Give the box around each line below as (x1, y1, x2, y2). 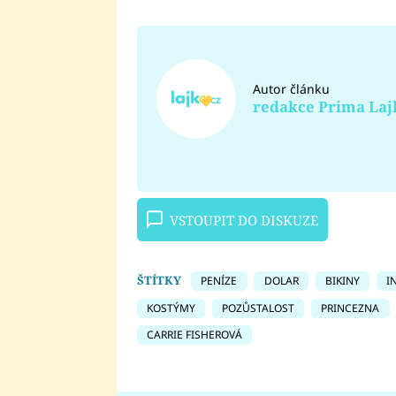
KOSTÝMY (146, 300, 195, 316)
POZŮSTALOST (222, 300, 294, 316)
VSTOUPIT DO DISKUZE (169, 210, 318, 229)
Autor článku (252, 80, 330, 98)
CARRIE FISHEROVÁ (146, 327, 242, 343)
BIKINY (324, 273, 360, 289)
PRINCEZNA (321, 300, 380, 316)
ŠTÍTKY (136, 272, 181, 289)
